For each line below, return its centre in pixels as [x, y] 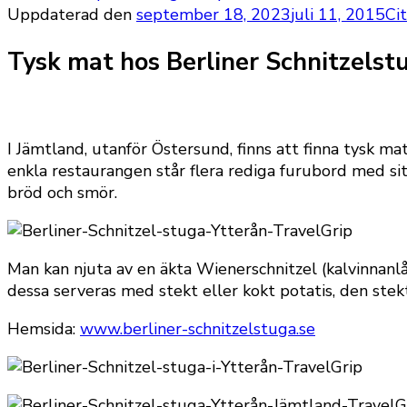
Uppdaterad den [72, 15]
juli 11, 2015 [338, 15]
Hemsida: [44, 328]
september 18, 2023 [213, 15]
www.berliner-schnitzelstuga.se [198, 328]
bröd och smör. [62, 192]
